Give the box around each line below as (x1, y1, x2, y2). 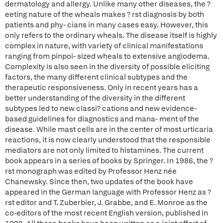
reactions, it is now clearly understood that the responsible (5, 135, 211, 145)
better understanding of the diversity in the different (5, 93, 185, 103)
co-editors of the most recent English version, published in (5, 208, 208, 218)
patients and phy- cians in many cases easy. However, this (5, 20, 208, 30)
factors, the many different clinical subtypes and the (5, 72, 188, 82)
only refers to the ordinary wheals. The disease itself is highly (5, 30, 217, 40)
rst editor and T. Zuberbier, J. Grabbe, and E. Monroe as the (5, 198, 208, 208)
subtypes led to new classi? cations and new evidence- (5, 104, 197, 113)
